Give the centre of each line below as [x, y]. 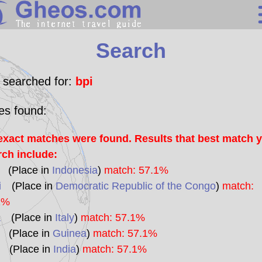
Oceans [232, 124]
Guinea [69, 233]
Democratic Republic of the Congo [135, 186]
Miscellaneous [209, 103]
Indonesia [75, 170]
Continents [220, 61]
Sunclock [225, 166]
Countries [224, 82]
